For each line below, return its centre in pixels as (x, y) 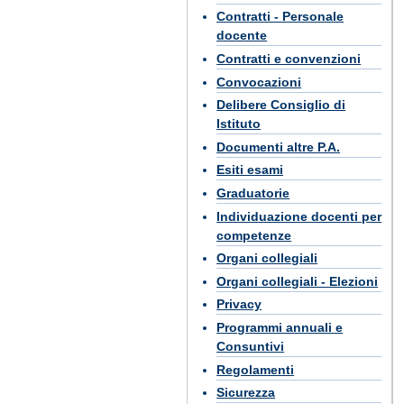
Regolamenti (256, 369)
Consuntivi (251, 346)
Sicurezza (246, 393)
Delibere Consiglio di (281, 105)
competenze (254, 235)
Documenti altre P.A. (279, 147)
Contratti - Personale (280, 17)
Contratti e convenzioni (289, 58)
